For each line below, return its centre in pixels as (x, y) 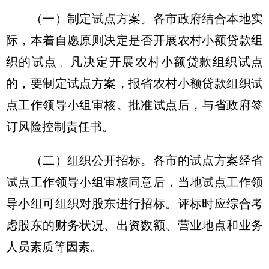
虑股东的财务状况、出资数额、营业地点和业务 (134, 225)
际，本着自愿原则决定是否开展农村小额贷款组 (134, 40)
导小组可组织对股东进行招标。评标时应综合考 (134, 204)
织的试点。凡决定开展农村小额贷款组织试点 (134, 62)
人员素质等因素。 (54, 247)
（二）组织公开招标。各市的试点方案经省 (134, 160)
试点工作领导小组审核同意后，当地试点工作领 (134, 182)
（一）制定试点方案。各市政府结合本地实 (134, 19)
